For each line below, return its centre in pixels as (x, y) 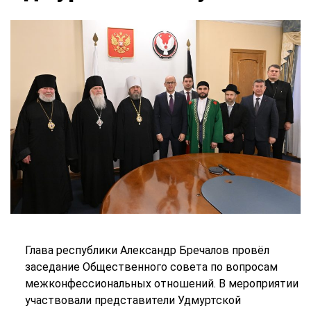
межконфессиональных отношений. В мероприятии (161, 284)
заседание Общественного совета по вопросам (151, 267)
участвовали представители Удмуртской (133, 300)
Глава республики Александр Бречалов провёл (147, 250)
